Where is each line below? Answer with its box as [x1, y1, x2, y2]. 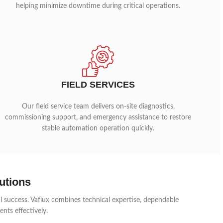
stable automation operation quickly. [42, 125, 155, 132]
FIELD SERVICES [61, 80, 135, 90]
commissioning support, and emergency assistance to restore [5, 114, 192, 121]
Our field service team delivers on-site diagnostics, [21, 103, 175, 110]
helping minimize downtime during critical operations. [16, 2, 181, 9]
